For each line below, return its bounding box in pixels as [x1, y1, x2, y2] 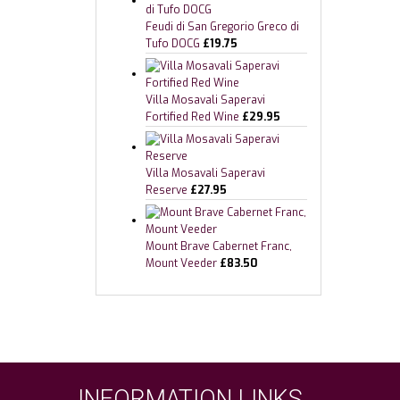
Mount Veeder [146, 256, 217, 271]
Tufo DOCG [146, 37, 200, 51]
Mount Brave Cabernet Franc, [146, 239, 292, 254]
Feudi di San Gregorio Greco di [146, 20, 299, 34]
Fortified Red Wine [146, 110, 239, 124]
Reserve [146, 183, 187, 197]
